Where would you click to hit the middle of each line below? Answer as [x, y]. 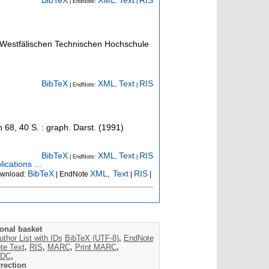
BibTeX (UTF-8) [92, 238]
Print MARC [95, 247]
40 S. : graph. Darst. [58, 127]
